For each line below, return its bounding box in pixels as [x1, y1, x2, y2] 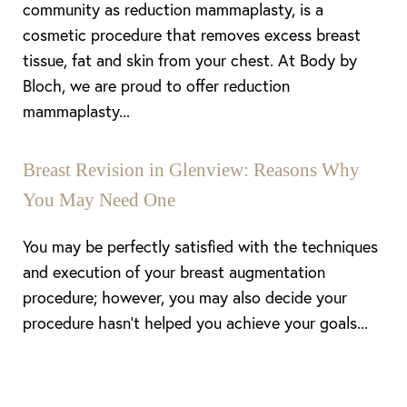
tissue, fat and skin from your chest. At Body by [23, 49, 357, 71]
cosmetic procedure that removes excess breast [23, 24, 361, 45]
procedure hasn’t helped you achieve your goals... [23, 312, 368, 333]
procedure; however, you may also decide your [23, 286, 347, 308]
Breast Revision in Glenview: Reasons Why [23, 159, 360, 181]
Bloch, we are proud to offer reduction [23, 74, 290, 96]
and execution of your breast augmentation [23, 261, 325, 283]
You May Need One [23, 189, 175, 211]
